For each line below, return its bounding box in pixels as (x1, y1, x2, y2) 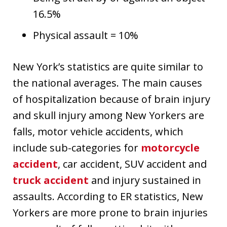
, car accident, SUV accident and (58, 157, 207, 171)
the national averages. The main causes (13, 75, 202, 90)
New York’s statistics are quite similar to (13, 59, 203, 73)
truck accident (13, 173, 89, 187)
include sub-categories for (13, 140, 141, 155)
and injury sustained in (89, 173, 201, 187)
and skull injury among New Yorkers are (13, 108, 204, 122)
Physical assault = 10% (33, 28, 138, 42)
